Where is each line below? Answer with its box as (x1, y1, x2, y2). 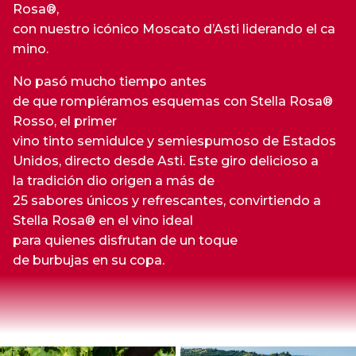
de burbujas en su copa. (13, 253, 164, 268)
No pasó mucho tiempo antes (13, 74, 207, 89)
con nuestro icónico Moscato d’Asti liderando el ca (13, 21, 335, 37)
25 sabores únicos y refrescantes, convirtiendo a (13, 193, 321, 208)
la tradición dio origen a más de (13, 173, 215, 188)
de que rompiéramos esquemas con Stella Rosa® (13, 94, 333, 109)
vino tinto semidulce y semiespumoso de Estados (13, 133, 339, 149)
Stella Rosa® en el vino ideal (13, 213, 193, 228)
